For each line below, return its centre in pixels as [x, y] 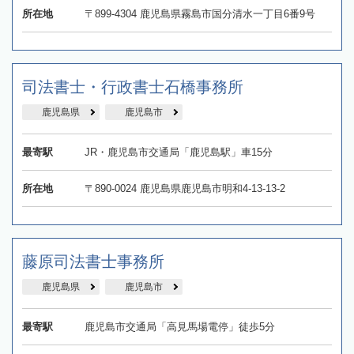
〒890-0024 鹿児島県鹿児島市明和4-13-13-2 [185, 189]
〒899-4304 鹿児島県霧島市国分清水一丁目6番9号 [200, 14]
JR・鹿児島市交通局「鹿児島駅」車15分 [178, 153]
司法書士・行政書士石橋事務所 [133, 87]
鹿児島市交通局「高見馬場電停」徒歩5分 [179, 327]
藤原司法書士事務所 [93, 262]
